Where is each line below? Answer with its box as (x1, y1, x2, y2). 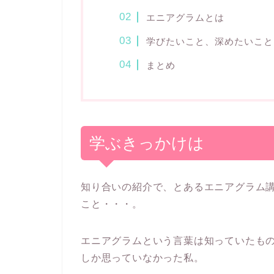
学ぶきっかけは (89, 133, 204, 152)
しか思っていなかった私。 (81, 252, 204, 263)
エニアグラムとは (146, 12, 224, 23)
